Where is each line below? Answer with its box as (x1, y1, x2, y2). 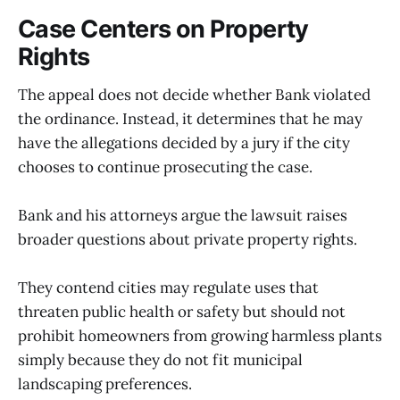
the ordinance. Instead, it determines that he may (18, 109, 362, 129)
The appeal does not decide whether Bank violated (18, 85, 371, 105)
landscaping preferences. (18, 374, 192, 395)
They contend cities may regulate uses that (18, 278, 319, 298)
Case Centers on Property (18, 14, 309, 45)
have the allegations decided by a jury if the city (18, 133, 350, 154)
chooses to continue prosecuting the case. (18, 157, 312, 178)
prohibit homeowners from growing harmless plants (18, 326, 382, 346)
